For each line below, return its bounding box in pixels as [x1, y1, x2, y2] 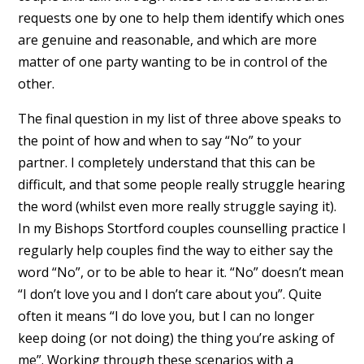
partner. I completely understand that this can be [17, 153, 315, 171]
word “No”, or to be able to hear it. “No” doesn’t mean [17, 262, 344, 281]
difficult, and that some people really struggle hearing [17, 175, 345, 193]
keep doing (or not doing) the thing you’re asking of [17, 328, 335, 347]
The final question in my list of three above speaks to [17, 109, 341, 128]
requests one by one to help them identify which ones [17, 8, 344, 27]
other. [17, 74, 54, 93]
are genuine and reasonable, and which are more [17, 30, 317, 49]
